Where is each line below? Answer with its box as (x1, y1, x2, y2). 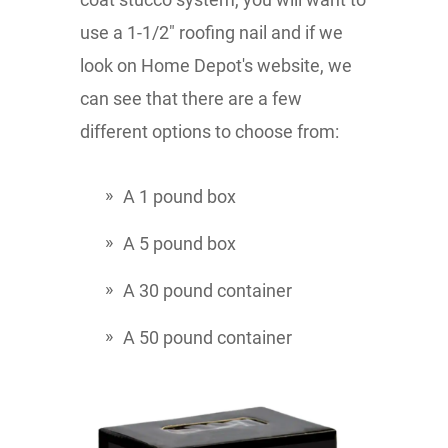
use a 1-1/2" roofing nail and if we (80, 22, 343, 43)
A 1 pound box (123, 186, 236, 207)
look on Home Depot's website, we (80, 55, 352, 76)
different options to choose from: (80, 121, 339, 142)
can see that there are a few (80, 88, 302, 109)
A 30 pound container (123, 280, 292, 301)
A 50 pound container (123, 327, 292, 348)
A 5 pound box (123, 233, 236, 254)
